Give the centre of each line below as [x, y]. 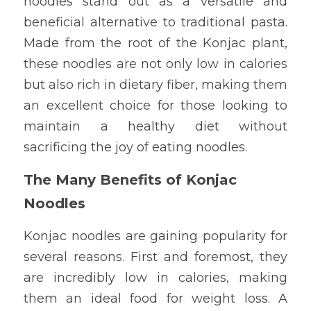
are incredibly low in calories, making [155, 278]
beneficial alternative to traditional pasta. [155, 22]
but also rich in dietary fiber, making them [155, 85]
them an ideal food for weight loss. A [155, 299]
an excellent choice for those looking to [155, 106]
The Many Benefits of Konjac [130, 180]
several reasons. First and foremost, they [155, 257]
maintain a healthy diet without [155, 126]
